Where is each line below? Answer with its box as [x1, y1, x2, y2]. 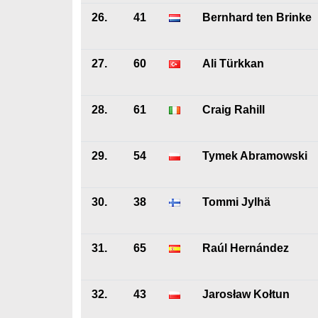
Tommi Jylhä [202, 196, 270, 208]
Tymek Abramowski [202, 150, 307, 162]
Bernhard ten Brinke [202, 11, 312, 23]
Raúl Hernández [202, 242, 289, 254]
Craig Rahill [202, 104, 265, 116]
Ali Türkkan [202, 57, 264, 70]
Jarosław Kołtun [202, 288, 290, 300]
